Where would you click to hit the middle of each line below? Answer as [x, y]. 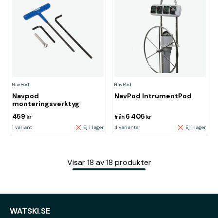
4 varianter [127, 127]
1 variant [22, 127]
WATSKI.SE [30, 211]
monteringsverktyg [46, 104]
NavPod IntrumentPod [153, 96]
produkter [133, 162]
